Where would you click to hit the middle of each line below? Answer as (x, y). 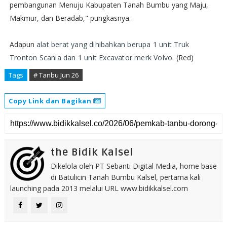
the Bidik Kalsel (92, 153)
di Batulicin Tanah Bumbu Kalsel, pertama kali (125, 177)
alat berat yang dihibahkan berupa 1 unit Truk (112, 44)
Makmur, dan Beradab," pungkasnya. (70, 18)
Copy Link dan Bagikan (51, 101)
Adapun (23, 44)
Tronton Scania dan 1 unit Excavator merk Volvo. (93, 58)
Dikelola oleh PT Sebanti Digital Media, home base (134, 166)
